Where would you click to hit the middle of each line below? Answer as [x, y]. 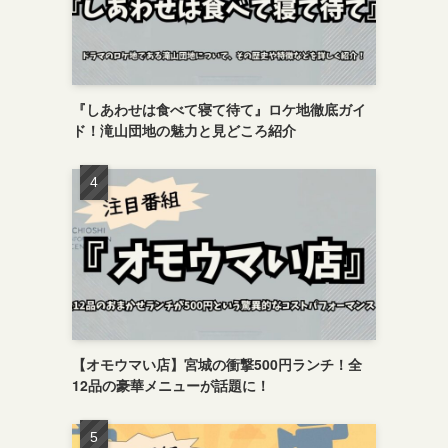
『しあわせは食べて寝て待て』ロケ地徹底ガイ [219, 109]
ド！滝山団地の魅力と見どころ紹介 [184, 130]
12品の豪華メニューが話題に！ [171, 385]
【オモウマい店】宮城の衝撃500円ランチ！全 [217, 364]
